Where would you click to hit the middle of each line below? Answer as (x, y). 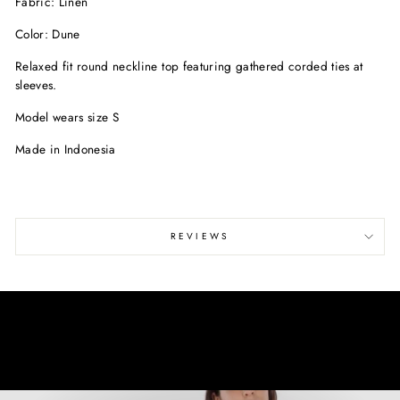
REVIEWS (200, 237)
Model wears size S (67, 117)
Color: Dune (48, 34)
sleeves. (38, 85)
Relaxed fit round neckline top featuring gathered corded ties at (189, 67)
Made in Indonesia (66, 150)
